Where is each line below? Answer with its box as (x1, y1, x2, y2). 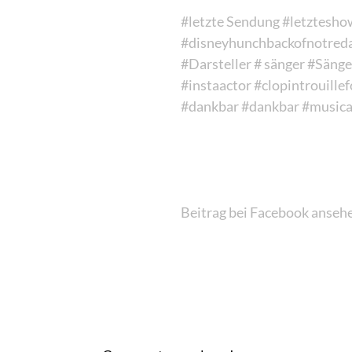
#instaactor (181, 75, 251, 93)
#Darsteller (181, 54, 251, 72)
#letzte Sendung (181, 12, 280, 30)
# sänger (254, 54, 305, 72)
